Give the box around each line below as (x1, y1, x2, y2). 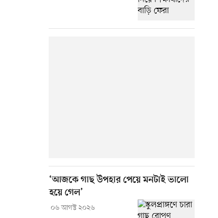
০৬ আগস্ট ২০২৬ (50, 203, 95, 213)
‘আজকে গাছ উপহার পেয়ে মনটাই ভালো (49, 175, 189, 186)
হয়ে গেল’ (49, 187, 83, 199)
